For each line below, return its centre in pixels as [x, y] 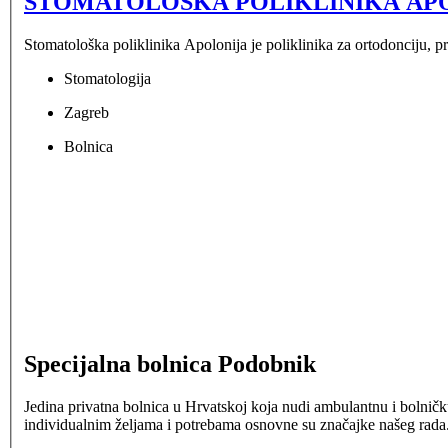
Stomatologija [107, 78]
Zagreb [86, 112]
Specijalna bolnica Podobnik [170, 363]
